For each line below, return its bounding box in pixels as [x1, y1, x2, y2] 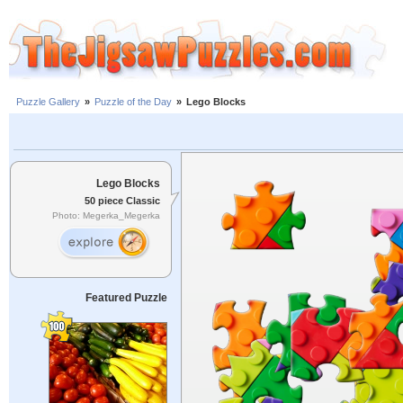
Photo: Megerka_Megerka [52, 210, 160, 221]
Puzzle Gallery [16, 96, 80, 108]
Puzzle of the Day [94, 96, 172, 108]
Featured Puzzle [85, 291, 167, 304]
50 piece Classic [85, 194, 160, 206]
